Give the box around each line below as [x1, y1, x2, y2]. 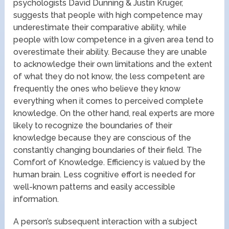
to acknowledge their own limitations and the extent [13, 59, 213, 69]
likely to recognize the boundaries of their [13, 120, 173, 130]
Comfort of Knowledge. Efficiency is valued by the [13, 157, 206, 167]
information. [13, 194, 59, 204]
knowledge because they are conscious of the [13, 132, 192, 143]
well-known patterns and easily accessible [13, 181, 176, 192]
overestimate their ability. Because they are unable [13, 47, 208, 57]
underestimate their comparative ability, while [13, 22, 187, 32]
